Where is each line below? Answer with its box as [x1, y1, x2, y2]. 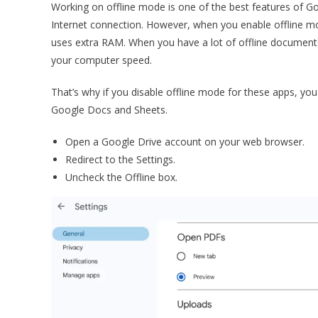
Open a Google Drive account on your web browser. [65, 135, 305, 148]
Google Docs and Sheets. [51, 103, 168, 116]
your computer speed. [51, 53, 152, 67]
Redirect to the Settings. [65, 153, 175, 166]
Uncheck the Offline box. [65, 170, 177, 184]
